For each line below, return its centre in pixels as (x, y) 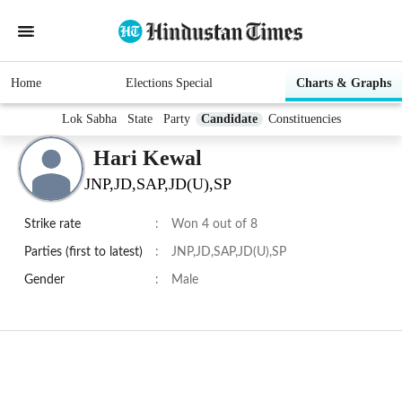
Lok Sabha (89, 119)
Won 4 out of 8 (214, 225)
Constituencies (304, 119)
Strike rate (52, 225)
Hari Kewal (148, 157)
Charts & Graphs (344, 83)
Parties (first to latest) (83, 253)
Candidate (229, 119)
